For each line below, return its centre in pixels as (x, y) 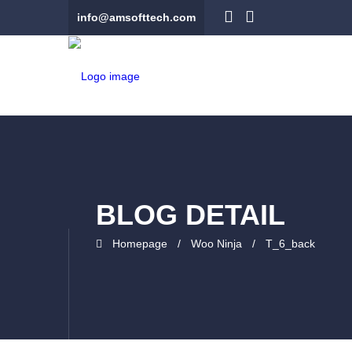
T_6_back (290, 244)
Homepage (140, 244)
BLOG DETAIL (191, 215)
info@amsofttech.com (136, 17)
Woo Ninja (216, 244)
